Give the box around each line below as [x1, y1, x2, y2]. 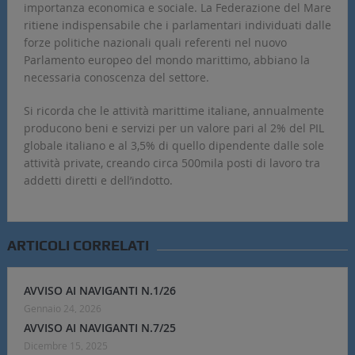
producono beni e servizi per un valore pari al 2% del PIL [23, 120, 324, 136]
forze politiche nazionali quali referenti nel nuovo [23, 35, 287, 51]
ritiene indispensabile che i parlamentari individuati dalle [23, 17, 331, 33]
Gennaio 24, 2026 [23, 302, 101, 315]
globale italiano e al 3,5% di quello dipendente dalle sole [23, 138, 324, 154]
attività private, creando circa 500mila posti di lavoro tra [23, 155, 320, 171]
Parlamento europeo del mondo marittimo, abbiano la [23, 52, 310, 68]
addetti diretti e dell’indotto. [23, 173, 173, 189]
